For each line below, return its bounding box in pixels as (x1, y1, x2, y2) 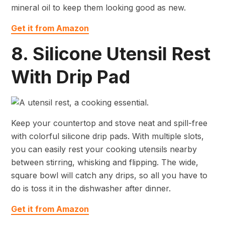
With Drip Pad (11, 65, 130, 88)
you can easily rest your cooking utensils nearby (11, 144, 197, 155)
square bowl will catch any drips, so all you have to (11, 170, 207, 181)
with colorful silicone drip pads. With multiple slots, (11, 131, 204, 142)
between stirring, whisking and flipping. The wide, (11, 157, 198, 168)
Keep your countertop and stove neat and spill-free (11, 118, 207, 129)
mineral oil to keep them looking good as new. (11, 2, 186, 13)
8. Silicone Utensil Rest (11, 42, 210, 65)
